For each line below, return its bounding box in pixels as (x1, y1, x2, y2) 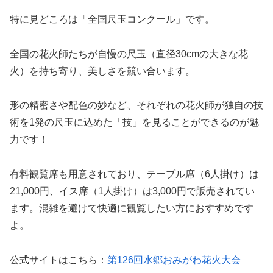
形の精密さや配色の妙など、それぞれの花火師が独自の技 (10, 100, 263, 111)
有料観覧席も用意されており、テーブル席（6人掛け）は (10, 169, 259, 180)
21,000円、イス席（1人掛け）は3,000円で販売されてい (10, 186, 255, 197)
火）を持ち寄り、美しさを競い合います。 (10, 65, 195, 76)
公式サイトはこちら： (10, 254, 107, 265)
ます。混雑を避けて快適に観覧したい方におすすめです (10, 203, 253, 214)
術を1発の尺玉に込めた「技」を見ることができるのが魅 (10, 117, 259, 128)
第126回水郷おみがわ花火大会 (107, 254, 241, 265)
